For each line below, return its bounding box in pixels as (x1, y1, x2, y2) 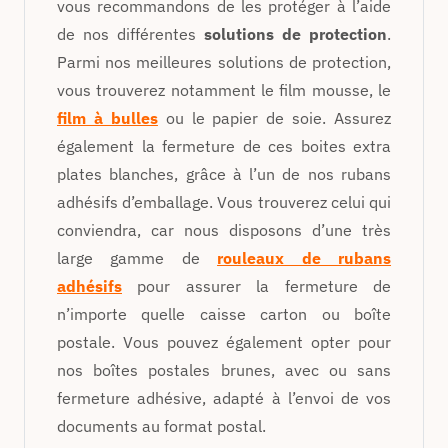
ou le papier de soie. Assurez (157, 107, 391, 128)
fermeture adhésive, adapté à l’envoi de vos (57, 387, 391, 408)
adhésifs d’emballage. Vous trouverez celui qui (57, 191, 391, 212)
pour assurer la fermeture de (122, 275, 391, 296)
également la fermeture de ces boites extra (57, 135, 391, 156)
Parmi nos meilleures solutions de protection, (57, 51, 391, 72)
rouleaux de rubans (217, 247, 392, 268)
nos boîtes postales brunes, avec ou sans (57, 359, 391, 380)
